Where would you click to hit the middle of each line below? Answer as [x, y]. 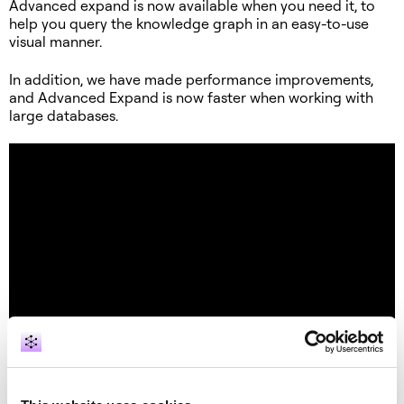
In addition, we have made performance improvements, [191, 79]
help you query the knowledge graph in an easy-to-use [189, 24]
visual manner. [55, 42]
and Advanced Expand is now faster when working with [191, 97]
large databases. [64, 115]
